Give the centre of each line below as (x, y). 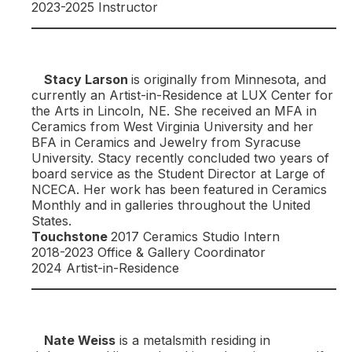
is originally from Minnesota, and (229, 79)
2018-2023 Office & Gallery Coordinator (148, 252)
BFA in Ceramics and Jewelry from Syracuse (166, 142)
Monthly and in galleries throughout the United (171, 205)
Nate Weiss (80, 340)
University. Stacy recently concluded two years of (180, 158)
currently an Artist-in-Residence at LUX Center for (182, 95)
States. (51, 220)
